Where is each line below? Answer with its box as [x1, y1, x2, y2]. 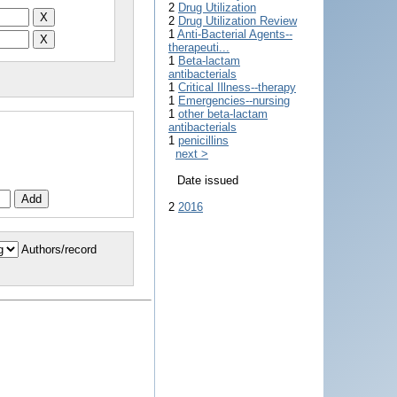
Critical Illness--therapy [178, 81, 296, 94]
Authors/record [21, 242, 97, 256]
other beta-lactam [178, 107, 268, 121]
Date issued [177, 174, 238, 187]
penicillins [178, 134, 229, 147]
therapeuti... [168, 41, 230, 54]
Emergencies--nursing [178, 94, 290, 107]
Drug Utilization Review [178, 14, 297, 27]
